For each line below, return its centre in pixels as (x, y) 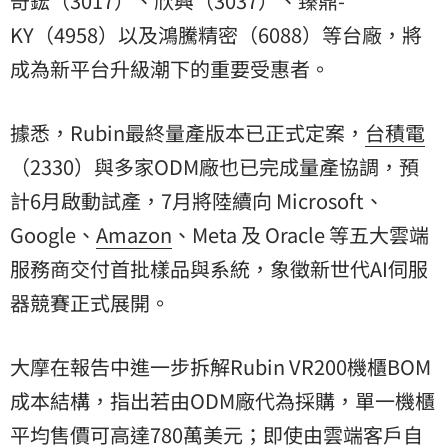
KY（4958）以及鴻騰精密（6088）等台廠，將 (216, 34)
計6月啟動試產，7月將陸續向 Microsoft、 (197, 200)
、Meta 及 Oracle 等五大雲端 (300, 234)
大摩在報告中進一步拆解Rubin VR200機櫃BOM (220, 366)
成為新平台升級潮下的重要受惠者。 (170, 68)
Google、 (53, 234)
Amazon (134, 234)
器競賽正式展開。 (90, 302)
